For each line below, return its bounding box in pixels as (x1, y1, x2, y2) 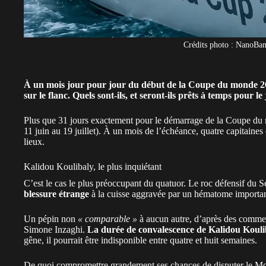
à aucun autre (137, 213, 189, 224)
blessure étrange (24, 188, 89, 199)
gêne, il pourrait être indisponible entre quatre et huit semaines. (24, 235, 257, 245)
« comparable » (78, 213, 137, 224)
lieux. (24, 136, 45, 147)
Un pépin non (24, 213, 78, 224)
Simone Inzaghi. (24, 224, 87, 235)
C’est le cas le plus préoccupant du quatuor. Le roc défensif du (24, 178, 259, 188)
